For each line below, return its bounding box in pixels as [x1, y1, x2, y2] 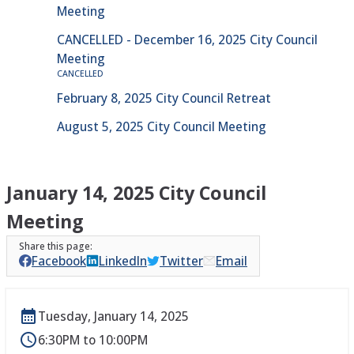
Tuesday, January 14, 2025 [38, 307, 189, 325]
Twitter [160, 252, 203, 269]
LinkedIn [99, 252, 147, 269]
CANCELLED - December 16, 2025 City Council [57, 31, 318, 48]
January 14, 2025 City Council [6, 180, 266, 205]
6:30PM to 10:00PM [38, 331, 148, 348]
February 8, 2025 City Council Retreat [57, 89, 271, 107]
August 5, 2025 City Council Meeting [57, 118, 266, 135]
